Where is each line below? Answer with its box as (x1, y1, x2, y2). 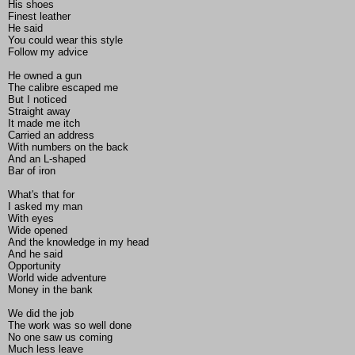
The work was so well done (8, 319, 132, 332)
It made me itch (8, 117, 80, 130)
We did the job (8, 307, 74, 320)
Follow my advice (8, 46, 88, 59)
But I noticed (8, 94, 67, 106)
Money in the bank (8, 284, 93, 296)
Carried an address (8, 129, 94, 142)
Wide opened (8, 224, 67, 237)
